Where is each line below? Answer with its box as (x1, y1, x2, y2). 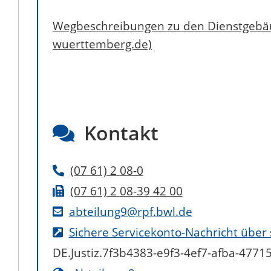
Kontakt (84, 119, 159, 146)
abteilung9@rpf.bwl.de (68, 203, 192, 220)
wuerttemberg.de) (53, 35, 152, 52)
